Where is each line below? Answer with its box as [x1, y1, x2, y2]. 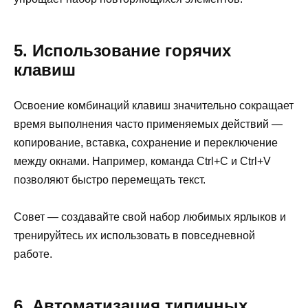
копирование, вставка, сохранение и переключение [14, 136, 278, 148]
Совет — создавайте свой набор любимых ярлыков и [14, 210, 286, 223]
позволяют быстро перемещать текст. [14, 173, 206, 186]
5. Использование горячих [14, 41, 231, 60]
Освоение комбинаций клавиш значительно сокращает [14, 99, 294, 111]
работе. [14, 247, 52, 260]
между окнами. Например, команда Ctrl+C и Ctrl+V [14, 155, 271, 167]
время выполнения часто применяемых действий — [14, 118, 283, 130]
